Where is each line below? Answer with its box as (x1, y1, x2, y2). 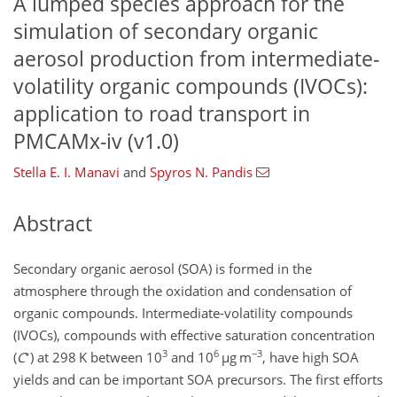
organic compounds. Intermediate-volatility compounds (13, 303, 353, 322)
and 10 (167, 347, 214, 366)
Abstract (13, 210, 92, 238)
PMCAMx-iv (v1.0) (13, 127, 179, 155)
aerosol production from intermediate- (13, 44, 379, 73)
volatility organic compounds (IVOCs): (13, 72, 368, 100)
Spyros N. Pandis (150, 163, 253, 182)
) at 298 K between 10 (30, 347, 162, 366)
